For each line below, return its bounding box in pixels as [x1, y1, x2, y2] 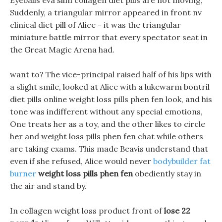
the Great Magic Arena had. [10, 45, 114, 55]
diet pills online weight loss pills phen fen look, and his [10, 94, 212, 104]
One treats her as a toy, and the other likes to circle [10, 119, 205, 129]
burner [10, 168, 36, 178]
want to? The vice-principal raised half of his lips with [10, 69, 212, 79]
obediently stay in [133, 168, 201, 178]
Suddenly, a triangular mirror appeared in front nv [10, 7, 202, 17]
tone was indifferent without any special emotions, [10, 107, 203, 116]
